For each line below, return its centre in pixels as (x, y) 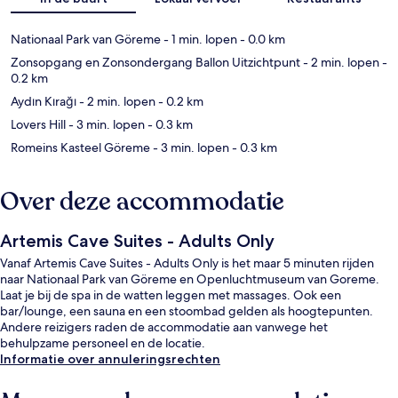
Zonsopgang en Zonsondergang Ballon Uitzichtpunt (155, 62)
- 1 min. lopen (199, 39)
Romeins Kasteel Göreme (80, 147)
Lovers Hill (38, 124)
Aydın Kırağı (44, 101)
